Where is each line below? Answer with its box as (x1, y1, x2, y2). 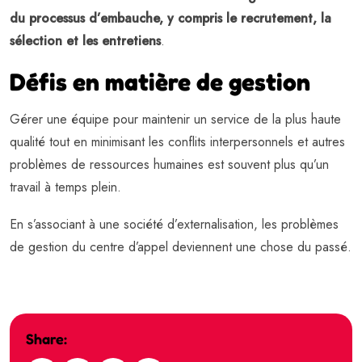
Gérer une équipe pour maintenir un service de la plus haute (10, 110, 341, 129)
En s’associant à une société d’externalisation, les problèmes (10, 215, 339, 234)
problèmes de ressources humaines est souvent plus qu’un (10, 155, 329, 175)
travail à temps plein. (10, 178, 121, 197)
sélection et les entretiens (10, 32, 161, 51)
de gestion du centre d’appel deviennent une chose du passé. (10, 238, 351, 257)
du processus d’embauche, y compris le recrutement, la (10, 9, 331, 28)
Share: (26, 330, 67, 348)
